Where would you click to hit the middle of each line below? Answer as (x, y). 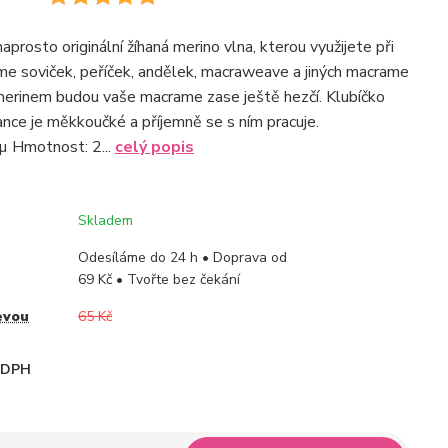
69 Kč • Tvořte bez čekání (159, 279)
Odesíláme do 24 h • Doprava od (182, 257)
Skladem (105, 220)
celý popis (154, 147)
